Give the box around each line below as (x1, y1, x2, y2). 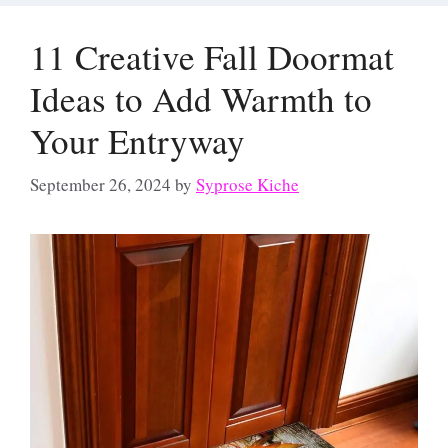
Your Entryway (30, 116, 245, 164)
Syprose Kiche (196, 173, 299, 197)
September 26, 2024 (30, 173, 171, 197)
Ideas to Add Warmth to (30, 74, 372, 122)
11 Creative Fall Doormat (30, 32, 394, 80)
